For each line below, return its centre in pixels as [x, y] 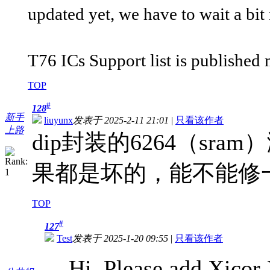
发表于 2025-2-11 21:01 [121, 121]
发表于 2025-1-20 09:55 [120, 239]
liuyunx [58, 121]
